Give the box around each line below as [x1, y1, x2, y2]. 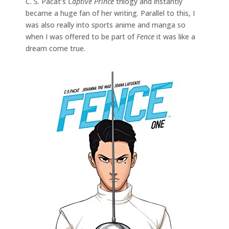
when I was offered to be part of [26, 31, 136, 41]
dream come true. [26, 43, 85, 53]
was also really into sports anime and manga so [26, 19, 186, 30]
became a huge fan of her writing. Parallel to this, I [26, 8, 195, 18]
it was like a [154, 31, 195, 41]
